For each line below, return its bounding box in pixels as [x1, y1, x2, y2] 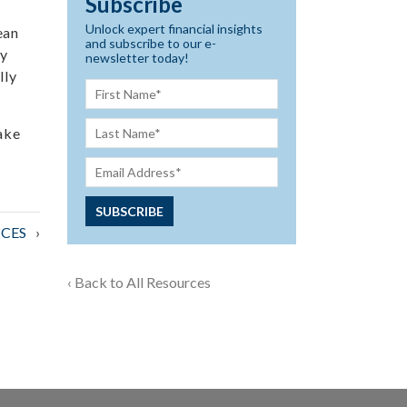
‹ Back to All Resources [66, 273, 211, 291]
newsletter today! [84, 50, 189, 65]
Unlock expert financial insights [84, 21, 263, 36]
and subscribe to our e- [84, 35, 216, 51]
